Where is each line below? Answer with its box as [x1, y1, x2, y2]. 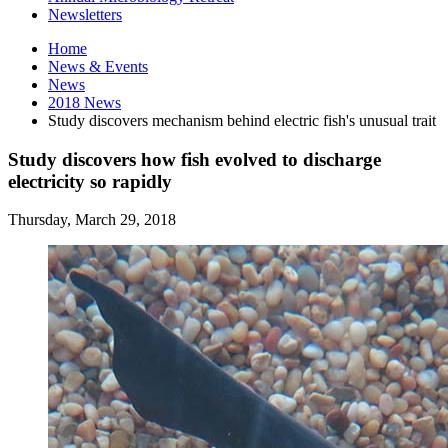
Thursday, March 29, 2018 [8, 211, 176, 229]
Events [101, 57, 148, 75]
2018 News [48, 93, 121, 111]
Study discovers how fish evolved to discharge [8, 148, 381, 170]
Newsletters [48, 5, 122, 23]
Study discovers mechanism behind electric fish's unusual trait [48, 111, 436, 129]
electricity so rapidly [8, 170, 172, 192]
